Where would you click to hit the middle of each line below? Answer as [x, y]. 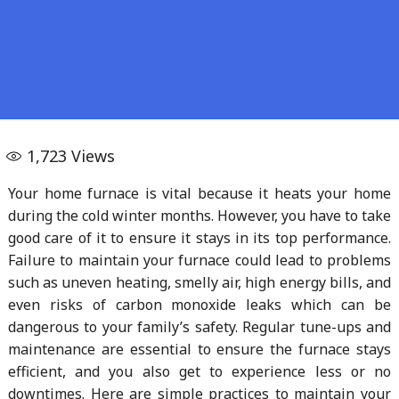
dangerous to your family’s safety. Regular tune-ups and [199, 326]
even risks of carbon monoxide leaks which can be [199, 304]
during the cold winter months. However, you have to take [199, 215]
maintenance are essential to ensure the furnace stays [199, 349]
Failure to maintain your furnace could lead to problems [199, 260]
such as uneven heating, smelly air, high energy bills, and [199, 282]
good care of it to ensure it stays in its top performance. [199, 237]
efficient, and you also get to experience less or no [199, 371]
